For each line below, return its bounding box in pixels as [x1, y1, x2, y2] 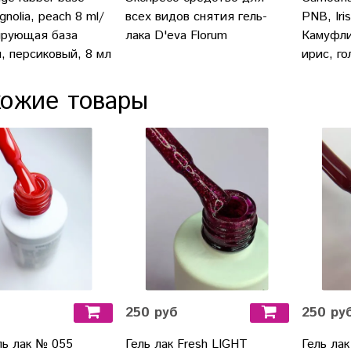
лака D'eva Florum [125, 27, 227, 45]
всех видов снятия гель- [125, 8, 267, 27]
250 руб [125, 302, 178, 323]
